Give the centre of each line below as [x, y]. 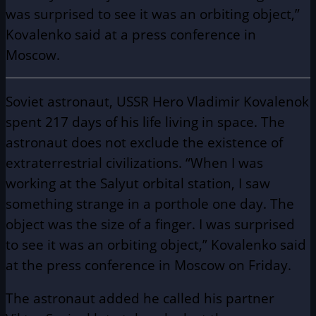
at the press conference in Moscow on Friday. [148, 265]
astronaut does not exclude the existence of [144, 142]
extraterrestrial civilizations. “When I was [134, 163]
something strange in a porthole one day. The [150, 204]
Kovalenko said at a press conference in [131, 35]
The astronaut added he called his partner [140, 298]
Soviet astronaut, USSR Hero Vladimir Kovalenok [157, 102]
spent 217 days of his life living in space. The [145, 122]
